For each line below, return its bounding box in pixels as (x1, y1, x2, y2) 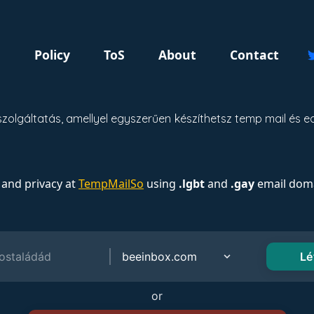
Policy (34, 46, 70, 63)
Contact (230, 46, 279, 63)
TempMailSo (78, 176, 144, 191)
